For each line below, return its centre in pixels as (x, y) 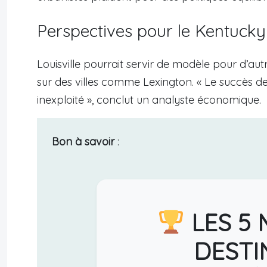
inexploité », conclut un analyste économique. (149, 100)
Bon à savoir (83, 142)
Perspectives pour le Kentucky (151, 31)
